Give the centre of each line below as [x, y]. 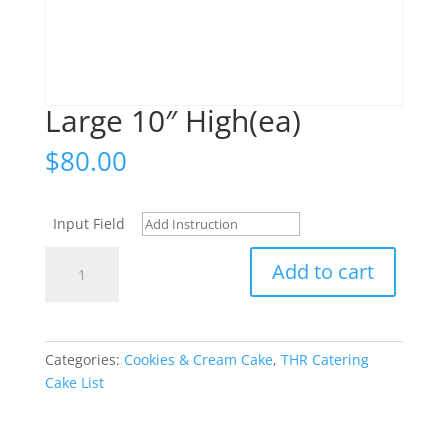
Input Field [89, 224]
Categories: [84, 360]
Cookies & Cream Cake [198, 360]
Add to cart [322, 272]
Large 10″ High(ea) [172, 121]
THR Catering [324, 360]
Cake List [74, 383]
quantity [71, 327]
